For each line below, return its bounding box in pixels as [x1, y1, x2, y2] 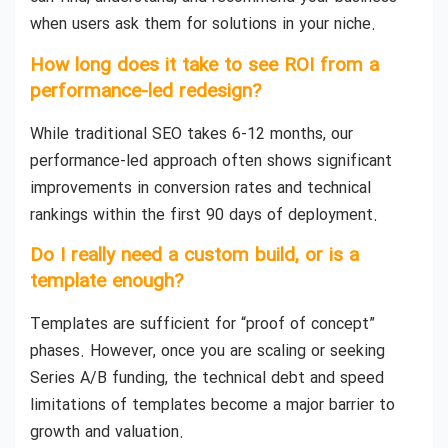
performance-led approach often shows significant [30, 148, 392, 174]
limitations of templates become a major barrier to [30, 393, 395, 419]
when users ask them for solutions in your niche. [30, 12, 376, 38]
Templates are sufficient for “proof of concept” [30, 312, 375, 338]
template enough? [30, 267, 183, 298]
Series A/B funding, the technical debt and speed [30, 366, 384, 392]
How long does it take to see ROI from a [30, 50, 379, 81]
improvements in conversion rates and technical [30, 175, 371, 201]
